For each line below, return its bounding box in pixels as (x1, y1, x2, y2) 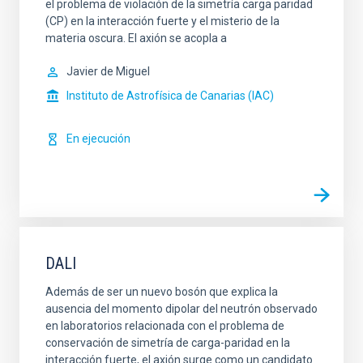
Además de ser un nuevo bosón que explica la (45, 285, 278, 299)
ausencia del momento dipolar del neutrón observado (45, 302, 318, 316)
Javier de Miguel (66, 65, 150, 79)
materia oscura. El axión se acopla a (45, 32, 227, 45)
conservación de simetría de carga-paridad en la (45, 336, 290, 350)
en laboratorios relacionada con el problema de (45, 319, 284, 333)
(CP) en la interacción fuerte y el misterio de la (45, 15, 280, 28)
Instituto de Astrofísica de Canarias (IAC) (66, 89, 274, 103)
